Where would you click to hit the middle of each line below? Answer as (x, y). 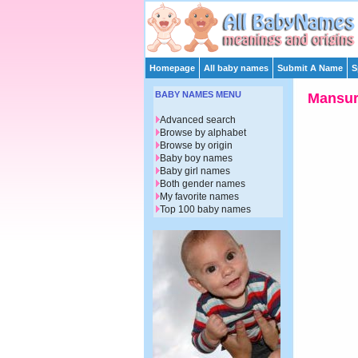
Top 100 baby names (205, 210)
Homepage (172, 68)
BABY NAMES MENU (198, 95)
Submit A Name (310, 68)
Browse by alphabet (203, 133)
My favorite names (199, 197)
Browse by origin (196, 146)
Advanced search (198, 120)
